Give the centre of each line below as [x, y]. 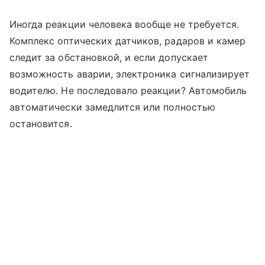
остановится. [41, 123]
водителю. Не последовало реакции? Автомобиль [128, 90]
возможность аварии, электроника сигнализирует [130, 74]
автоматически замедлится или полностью [112, 107]
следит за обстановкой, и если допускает [109, 57]
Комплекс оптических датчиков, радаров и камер [128, 41]
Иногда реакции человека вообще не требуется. [125, 24]
